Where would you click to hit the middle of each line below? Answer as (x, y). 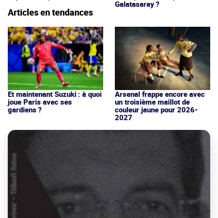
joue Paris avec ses (40, 101)
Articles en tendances (50, 12)
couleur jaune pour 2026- (156, 110)
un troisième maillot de (152, 102)
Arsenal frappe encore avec (160, 94)
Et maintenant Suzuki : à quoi (55, 94)
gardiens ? (25, 109)
